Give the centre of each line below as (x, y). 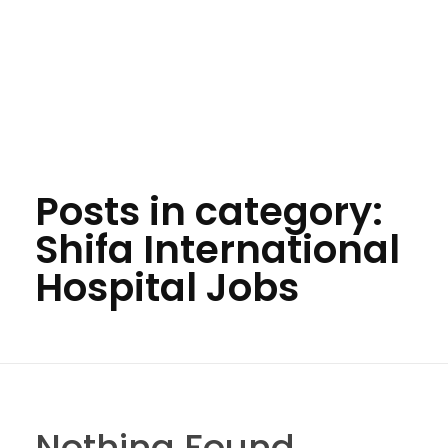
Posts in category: (209, 211)
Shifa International (217, 249)
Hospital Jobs (167, 287)
